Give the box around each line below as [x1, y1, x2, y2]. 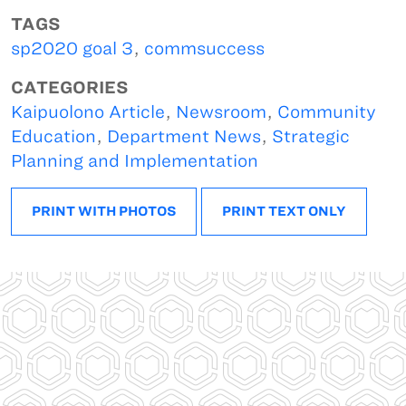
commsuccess [144, 38, 265, 58]
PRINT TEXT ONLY [222, 203, 346, 218]
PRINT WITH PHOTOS [32, 203, 176, 218]
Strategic [272, 126, 350, 146]
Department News [107, 126, 261, 146]
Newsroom [176, 101, 266, 121]
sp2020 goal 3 [11, 38, 133, 58]
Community [277, 101, 376, 121]
